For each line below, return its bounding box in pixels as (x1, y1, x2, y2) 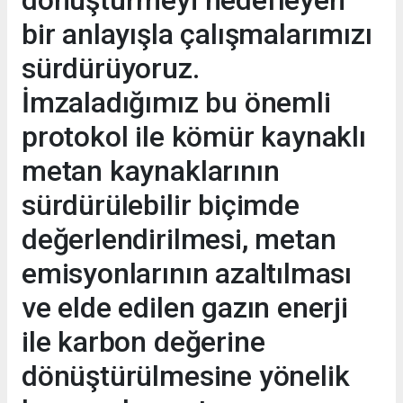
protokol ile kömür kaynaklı (22, 120, 366, 155)
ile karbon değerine (22, 325, 265, 360)
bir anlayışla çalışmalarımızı (22, 17, 372, 52)
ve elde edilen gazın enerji (22, 291, 348, 326)
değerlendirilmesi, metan (22, 222, 336, 257)
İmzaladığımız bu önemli (22, 85, 331, 121)
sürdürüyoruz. (22, 51, 200, 86)
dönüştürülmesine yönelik (22, 359, 350, 394)
